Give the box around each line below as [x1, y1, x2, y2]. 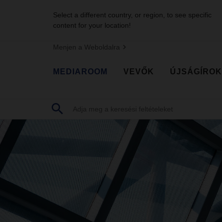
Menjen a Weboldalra [53, 43, 120, 51]
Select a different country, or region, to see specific [53, 11, 212, 19]
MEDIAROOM [53, 67, 108, 76]
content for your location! [53, 21, 131, 29]
